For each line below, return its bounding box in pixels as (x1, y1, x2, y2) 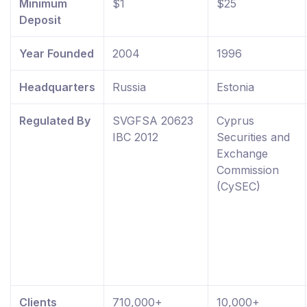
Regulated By (19, 114, 90, 128)
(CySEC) (217, 180, 260, 194)
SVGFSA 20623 (112, 114, 193, 128)
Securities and (217, 130, 290, 145)
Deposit (19, 13, 61, 27)
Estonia (217, 80, 254, 95)
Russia (112, 80, 146, 95)
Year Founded (19, 47, 94, 61)
